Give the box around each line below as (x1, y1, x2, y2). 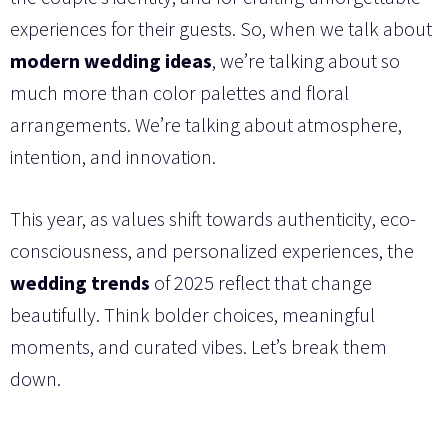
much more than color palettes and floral (10, 79, 349, 105)
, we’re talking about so (212, 47, 400, 73)
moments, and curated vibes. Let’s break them (10, 333, 387, 359)
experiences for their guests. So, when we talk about (10, 15, 432, 41)
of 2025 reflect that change (150, 269, 372, 295)
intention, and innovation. (10, 143, 216, 169)
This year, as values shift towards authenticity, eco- (10, 205, 416, 231)
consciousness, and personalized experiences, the (10, 237, 414, 263)
